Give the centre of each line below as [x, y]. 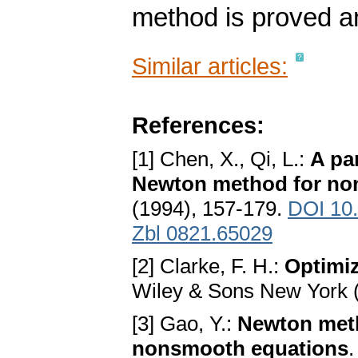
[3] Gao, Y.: [185, 324]
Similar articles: [210, 66]
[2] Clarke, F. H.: [208, 267]
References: [198, 125]
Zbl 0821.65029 [202, 234]
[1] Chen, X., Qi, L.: [221, 159]
